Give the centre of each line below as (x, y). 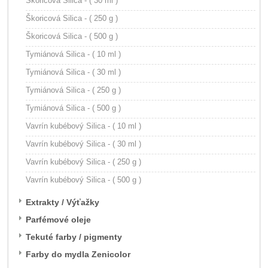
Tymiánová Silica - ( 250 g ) (73, 90)
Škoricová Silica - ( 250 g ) (72, 18)
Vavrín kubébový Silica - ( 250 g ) (83, 162)
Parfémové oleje (58, 220)
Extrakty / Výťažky (63, 202)
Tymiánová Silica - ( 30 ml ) (73, 72)
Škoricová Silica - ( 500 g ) (72, 36)
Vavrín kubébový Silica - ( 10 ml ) (83, 126)
